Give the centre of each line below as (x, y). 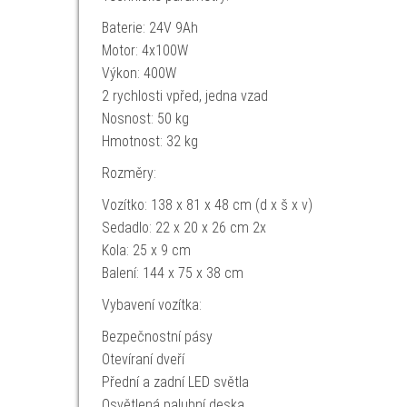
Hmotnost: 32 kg (150, 141)
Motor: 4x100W (145, 50)
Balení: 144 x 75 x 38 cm (173, 273)
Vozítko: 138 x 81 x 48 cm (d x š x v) (207, 205)
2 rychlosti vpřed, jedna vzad (185, 96)
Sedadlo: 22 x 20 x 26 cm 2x (184, 228)
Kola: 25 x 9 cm (146, 250)
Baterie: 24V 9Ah (150, 28)
